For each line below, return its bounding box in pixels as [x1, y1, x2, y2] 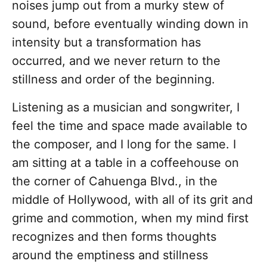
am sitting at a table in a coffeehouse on [12, 156, 239, 170]
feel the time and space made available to [12, 119, 247, 133]
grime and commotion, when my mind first [12, 211, 249, 226]
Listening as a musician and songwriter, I [12, 100, 240, 115]
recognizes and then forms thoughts [12, 229, 216, 244]
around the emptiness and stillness [12, 248, 208, 263]
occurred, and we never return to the [12, 54, 221, 69]
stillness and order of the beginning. [12, 72, 215, 87]
